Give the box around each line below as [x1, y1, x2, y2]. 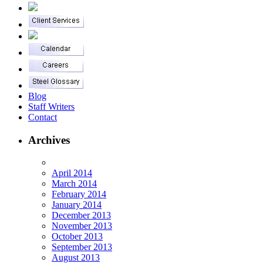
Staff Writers [28, 102, 75, 112]
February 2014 [52, 189, 106, 200]
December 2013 [52, 210, 111, 221]
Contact [28, 112, 57, 123]
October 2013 [52, 231, 103, 242]
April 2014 [52, 168, 92, 178]
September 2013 [52, 242, 112, 252]
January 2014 [52, 200, 102, 210]
